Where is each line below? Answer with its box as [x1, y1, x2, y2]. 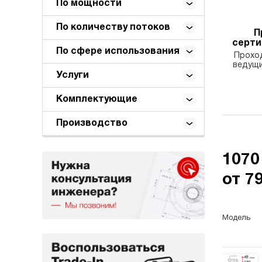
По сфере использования [56, 47, 180, 56]
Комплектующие [56, 95, 137, 104]
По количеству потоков [56, 23, 170, 32]
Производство [56, 119, 127, 127]
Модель [222, 214, 250, 222]
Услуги [56, 71, 89, 80]
